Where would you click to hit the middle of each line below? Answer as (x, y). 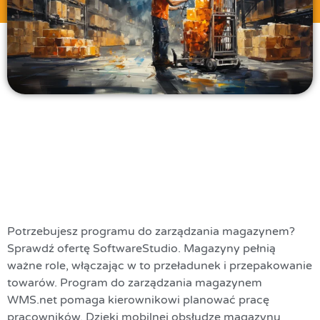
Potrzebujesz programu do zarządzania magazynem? (151, 231)
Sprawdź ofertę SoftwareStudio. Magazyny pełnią (141, 248)
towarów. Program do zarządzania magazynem (135, 282)
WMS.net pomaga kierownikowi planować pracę (138, 300)
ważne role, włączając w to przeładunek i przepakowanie (160, 265)
